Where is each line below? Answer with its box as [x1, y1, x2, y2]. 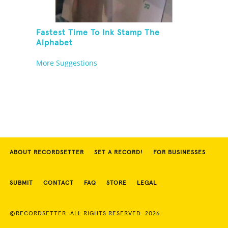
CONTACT [43, 180, 74, 187]
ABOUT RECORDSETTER [10, 150, 84, 156]
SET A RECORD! [94, 150, 143, 156]
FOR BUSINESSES [153, 150, 206, 156]
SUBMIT [10, 180, 33, 187]
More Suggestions [36, 58, 98, 68]
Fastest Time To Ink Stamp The [36, 28, 160, 37]
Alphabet [36, 39, 73, 47]
